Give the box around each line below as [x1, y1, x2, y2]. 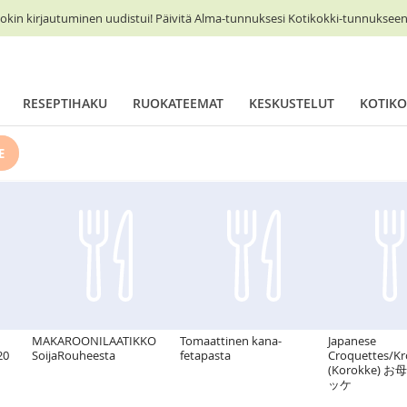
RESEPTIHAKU [23, 94, 107, 112]
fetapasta [180, 347, 231, 363]
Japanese [328, 333, 376, 349]
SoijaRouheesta [32, 347, 115, 363]
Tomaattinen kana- [180, 333, 282, 349]
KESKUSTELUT [249, 94, 334, 112]
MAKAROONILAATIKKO [32, 333, 156, 349]
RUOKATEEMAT [133, 94, 223, 112]
